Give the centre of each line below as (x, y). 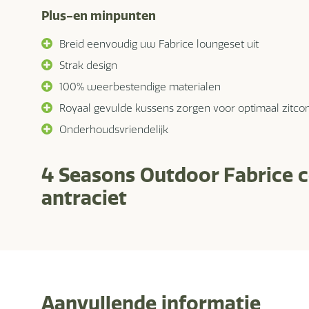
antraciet (84, 197)
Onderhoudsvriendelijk (114, 129)
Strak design (88, 65)
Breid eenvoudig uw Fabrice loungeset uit (159, 43)
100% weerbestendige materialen (140, 86)
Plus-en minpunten (99, 15)
